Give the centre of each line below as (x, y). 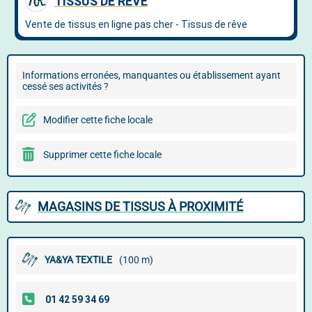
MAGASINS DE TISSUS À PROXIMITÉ (140, 206)
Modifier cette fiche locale (98, 120)
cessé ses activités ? (65, 86)
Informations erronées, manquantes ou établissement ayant (151, 75)
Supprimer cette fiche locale (102, 155)
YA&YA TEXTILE (78, 260)
